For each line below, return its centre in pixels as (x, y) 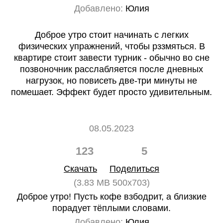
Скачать (80, 169)
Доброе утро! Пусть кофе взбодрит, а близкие (111, 197)
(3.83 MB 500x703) (111, 183)
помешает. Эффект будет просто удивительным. (111, 92)
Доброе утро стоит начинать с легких (111, 35)
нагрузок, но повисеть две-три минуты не (111, 81)
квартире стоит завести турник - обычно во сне (111, 58)
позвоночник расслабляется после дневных (111, 69)
